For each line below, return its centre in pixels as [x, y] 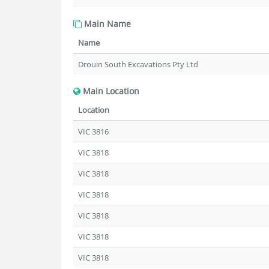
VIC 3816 [93, 131]
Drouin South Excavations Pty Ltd [138, 64]
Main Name [106, 24]
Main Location [110, 91]
